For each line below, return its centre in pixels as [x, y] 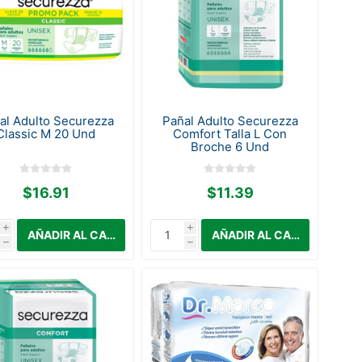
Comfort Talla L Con [230, 133]
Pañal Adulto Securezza [230, 120]
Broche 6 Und [230, 146]
